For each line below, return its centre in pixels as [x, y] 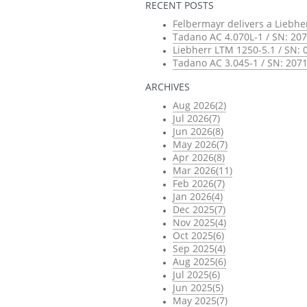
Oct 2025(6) [198, 236]
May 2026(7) [200, 145]
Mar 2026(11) [202, 171]
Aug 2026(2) [199, 106]
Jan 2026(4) [198, 197]
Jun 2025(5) [198, 288]
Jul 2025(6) [196, 275]
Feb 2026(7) [199, 184]
